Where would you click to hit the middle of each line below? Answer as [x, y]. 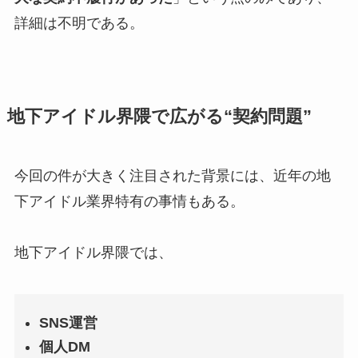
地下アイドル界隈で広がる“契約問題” [159, 117]
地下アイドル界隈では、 [93, 253]
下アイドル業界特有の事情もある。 [129, 202]
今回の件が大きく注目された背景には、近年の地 [172, 176]
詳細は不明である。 [79, 24]
